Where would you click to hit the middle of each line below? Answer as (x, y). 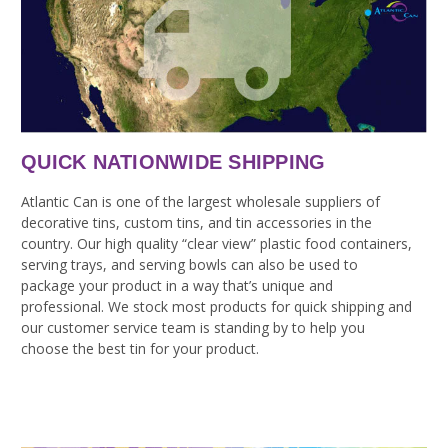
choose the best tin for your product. (140, 349)
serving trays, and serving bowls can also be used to (189, 265)
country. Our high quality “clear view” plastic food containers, (216, 244)
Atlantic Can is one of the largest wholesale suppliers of (200, 202)
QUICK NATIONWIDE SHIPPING (173, 162)
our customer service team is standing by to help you (193, 328)
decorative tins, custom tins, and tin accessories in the (196, 223)
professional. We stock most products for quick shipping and (216, 307)
